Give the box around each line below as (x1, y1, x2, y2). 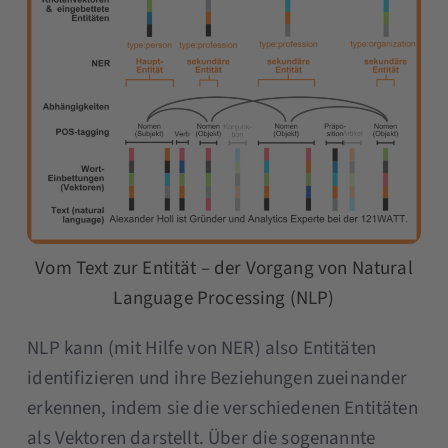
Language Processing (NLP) (113, 284, 335, 312)
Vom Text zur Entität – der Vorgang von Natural (35, 254, 413, 282)
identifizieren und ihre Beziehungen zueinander (27, 364, 408, 392)
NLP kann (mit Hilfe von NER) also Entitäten (27, 334, 377, 362)
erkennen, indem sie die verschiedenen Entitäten (27, 394, 418, 422)
